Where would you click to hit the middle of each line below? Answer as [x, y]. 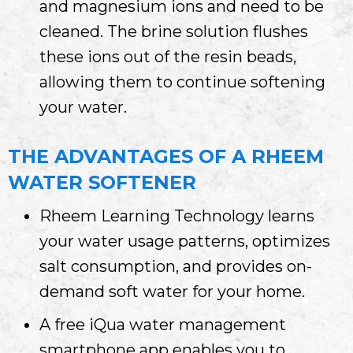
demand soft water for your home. [172, 291]
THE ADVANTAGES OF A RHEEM [166, 156]
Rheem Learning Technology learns [177, 216]
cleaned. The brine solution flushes [174, 31]
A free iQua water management [163, 324]
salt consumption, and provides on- [176, 266]
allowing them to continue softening [182, 82]
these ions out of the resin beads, [168, 56]
